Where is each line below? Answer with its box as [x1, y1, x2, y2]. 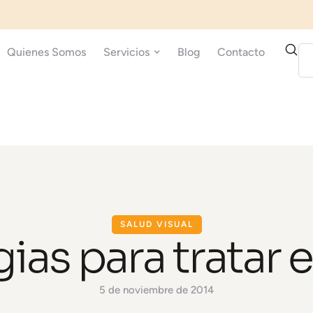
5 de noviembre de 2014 [99, 284, 214, 296]
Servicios [103, 45, 150, 59]
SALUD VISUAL [119, 219, 194, 229]
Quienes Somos [7, 45, 87, 59]
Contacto [217, 45, 265, 59]
